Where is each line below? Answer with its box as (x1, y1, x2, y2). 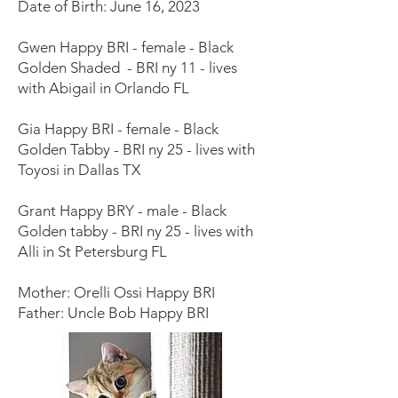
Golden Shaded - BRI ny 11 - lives (18, 59, 237, 76)
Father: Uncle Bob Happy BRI (18, 304, 209, 322)
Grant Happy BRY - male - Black (18, 202, 227, 219)
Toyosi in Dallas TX (18, 161, 140, 179)
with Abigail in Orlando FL (18, 79, 189, 97)
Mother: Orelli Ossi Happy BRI (18, 283, 219, 301)
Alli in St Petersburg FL (18, 243, 167, 260)
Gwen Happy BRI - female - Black (18, 38, 234, 56)
